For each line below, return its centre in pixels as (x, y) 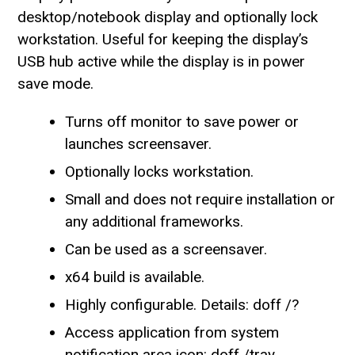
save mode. (56, 83)
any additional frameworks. (155, 221)
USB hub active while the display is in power (162, 61)
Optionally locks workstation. (160, 171)
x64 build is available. (135, 277)
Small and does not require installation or (200, 199)
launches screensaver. (139, 143)
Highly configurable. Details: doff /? (182, 304)
